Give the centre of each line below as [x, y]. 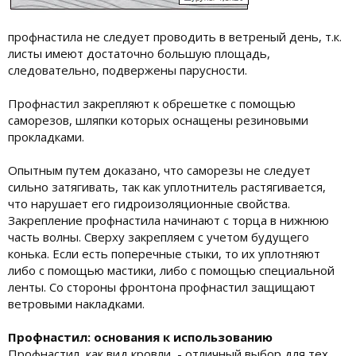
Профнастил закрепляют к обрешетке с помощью [152, 104]
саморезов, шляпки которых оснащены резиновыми [158, 120]
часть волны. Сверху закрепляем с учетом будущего [159, 237]
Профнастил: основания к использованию [140, 337]
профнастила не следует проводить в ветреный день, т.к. [175, 37]
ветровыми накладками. [76, 304]
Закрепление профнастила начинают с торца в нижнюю [168, 221]
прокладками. [46, 137]
